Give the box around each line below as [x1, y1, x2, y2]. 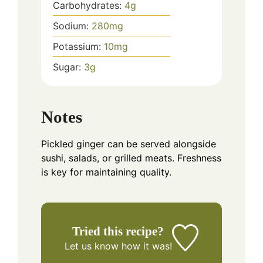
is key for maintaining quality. [41, 166, 171, 178]
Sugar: [53, 61, 84, 73]
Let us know [64, 240, 119, 252]
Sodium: [53, 20, 92, 32]
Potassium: [53, 41, 104, 53]
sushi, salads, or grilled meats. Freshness [41, 151, 221, 164]
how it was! [118, 240, 172, 252]
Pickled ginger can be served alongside [41, 137, 216, 150]
